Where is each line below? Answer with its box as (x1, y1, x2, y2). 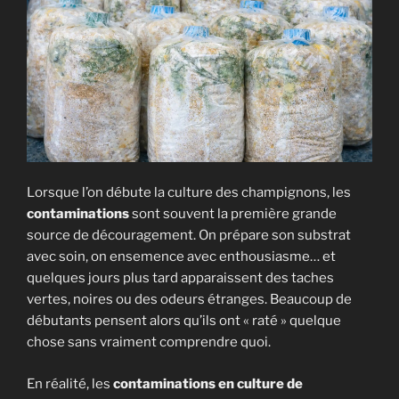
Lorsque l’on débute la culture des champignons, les (27, 184, 351, 201)
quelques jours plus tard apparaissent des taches (27, 270, 334, 287)
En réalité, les (27, 375, 113, 392)
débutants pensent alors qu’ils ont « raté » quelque (27, 313, 341, 330)
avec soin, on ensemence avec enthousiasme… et (27, 248, 336, 265)
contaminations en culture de (113, 375, 303, 392)
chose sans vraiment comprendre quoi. (27, 334, 271, 351)
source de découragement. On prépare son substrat (27, 227, 351, 244)
